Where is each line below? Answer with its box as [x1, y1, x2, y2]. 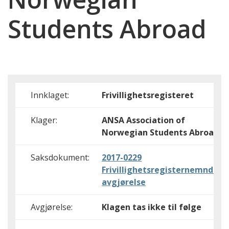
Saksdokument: [31, 152, 89, 163]
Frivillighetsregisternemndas [102, 164, 222, 175]
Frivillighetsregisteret [102, 89, 194, 101]
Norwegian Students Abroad [102, 127, 219, 138]
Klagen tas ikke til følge [102, 201, 201, 213]
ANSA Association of [102, 114, 185, 126]
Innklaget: [31, 89, 69, 101]
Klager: [31, 114, 57, 126]
